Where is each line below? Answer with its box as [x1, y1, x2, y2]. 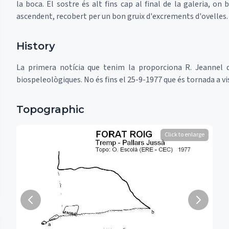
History [16, 40, 55, 52]
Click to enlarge [165, 130, 204, 139]
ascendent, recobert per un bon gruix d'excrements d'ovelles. [16, 11, 228, 22]
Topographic [16, 103, 84, 116]
